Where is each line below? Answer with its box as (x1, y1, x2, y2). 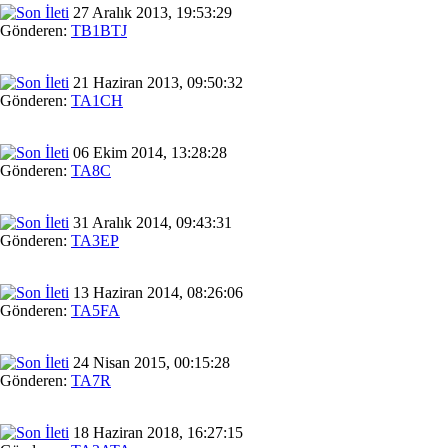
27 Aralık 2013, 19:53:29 (69, 3, 232, 21)
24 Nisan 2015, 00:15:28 (69, 353, 230, 371)
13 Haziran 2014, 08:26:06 (69, 283, 243, 301)
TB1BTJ (71, 21, 127, 39)
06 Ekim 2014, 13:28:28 (69, 143, 227, 161)
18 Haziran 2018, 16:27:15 (69, 423, 243, 441)
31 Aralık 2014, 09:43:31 (69, 213, 232, 231)
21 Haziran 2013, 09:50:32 (69, 73, 243, 91)
